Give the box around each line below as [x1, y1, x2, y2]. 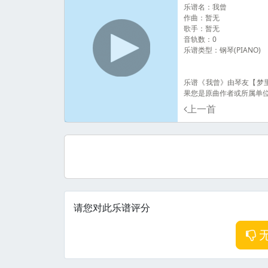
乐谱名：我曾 [184, 2, 227, 12]
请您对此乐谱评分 [73, 202, 150, 215]
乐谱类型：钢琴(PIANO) [184, 45, 261, 55]
